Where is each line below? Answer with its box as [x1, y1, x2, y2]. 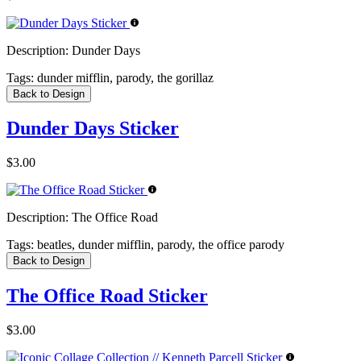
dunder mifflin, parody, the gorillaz [34, 70, 214, 85]
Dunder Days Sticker [6, 118, 179, 139]
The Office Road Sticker [6, 285, 208, 307]
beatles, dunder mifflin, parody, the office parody [34, 238, 284, 252]
